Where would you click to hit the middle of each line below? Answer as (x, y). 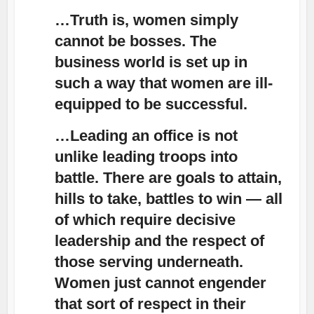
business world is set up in (151, 62)
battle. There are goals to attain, (169, 178)
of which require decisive (145, 220)
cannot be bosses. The (136, 41)
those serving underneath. (149, 262)
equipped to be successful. (151, 104)
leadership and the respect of (160, 241)
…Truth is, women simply (147, 20)
